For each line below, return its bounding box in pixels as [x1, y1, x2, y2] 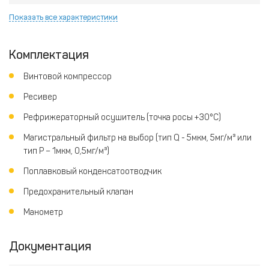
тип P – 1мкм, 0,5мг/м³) [23, 145, 109, 156]
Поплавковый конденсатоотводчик [23, 166, 162, 177]
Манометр [23, 207, 63, 217]
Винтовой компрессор [23, 71, 112, 82]
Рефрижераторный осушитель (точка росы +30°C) [23, 112, 221, 122]
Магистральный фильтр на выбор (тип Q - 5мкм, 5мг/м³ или [23, 132, 252, 143]
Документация [9, 238, 91, 253]
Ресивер [23, 91, 57, 102]
